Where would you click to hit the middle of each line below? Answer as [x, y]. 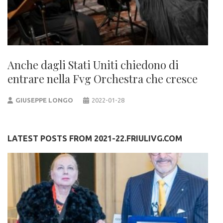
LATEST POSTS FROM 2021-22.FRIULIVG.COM [95, 139]
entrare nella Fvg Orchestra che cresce [103, 79]
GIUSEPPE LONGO [45, 100]
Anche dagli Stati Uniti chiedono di [93, 65]
